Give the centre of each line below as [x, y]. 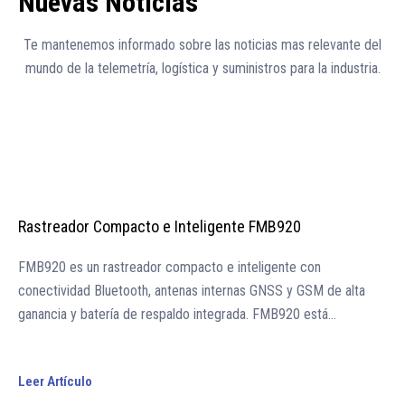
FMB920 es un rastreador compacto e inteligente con [170, 268]
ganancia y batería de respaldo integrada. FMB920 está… [177, 315]
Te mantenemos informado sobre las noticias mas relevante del [202, 45]
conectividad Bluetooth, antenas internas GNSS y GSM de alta [192, 291]
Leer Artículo [55, 382]
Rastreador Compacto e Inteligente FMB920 [160, 227]
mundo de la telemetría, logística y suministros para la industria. [202, 69]
